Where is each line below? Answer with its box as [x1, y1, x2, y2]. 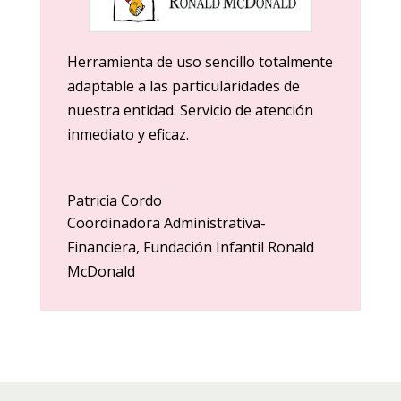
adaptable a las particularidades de [66, 75, 300, 96]
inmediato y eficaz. [66, 124, 189, 144]
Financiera [66, 236, 136, 257]
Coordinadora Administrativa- [66, 212, 266, 233]
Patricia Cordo [66, 190, 162, 210]
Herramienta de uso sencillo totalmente [66, 51, 333, 72]
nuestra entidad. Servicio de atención [66, 99, 313, 120]
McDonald [66, 260, 135, 281]
